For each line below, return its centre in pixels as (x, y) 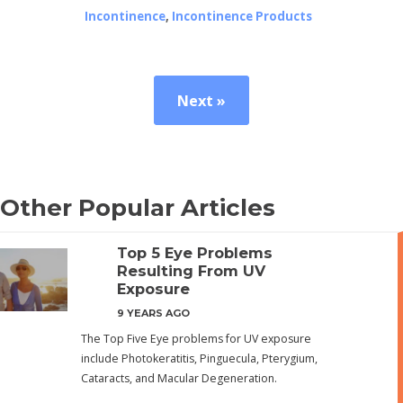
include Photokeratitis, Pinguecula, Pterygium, (199, 358)
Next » (201, 100)
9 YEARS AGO (153, 313)
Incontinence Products (242, 16)
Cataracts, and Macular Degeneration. (179, 378)
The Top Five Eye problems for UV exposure (196, 338)
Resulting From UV (191, 270)
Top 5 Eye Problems (195, 252)
